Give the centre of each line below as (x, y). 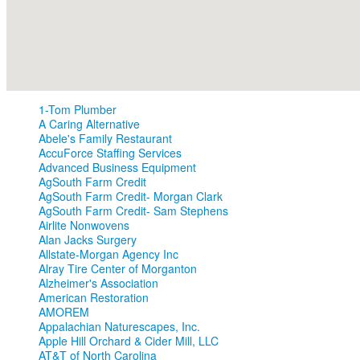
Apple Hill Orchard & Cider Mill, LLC (129, 341)
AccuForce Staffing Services (110, 153)
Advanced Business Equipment (117, 168)
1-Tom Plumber (78, 110)
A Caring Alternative (89, 124)
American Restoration (94, 298)
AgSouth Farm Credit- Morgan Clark (131, 196)
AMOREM (64, 312)
